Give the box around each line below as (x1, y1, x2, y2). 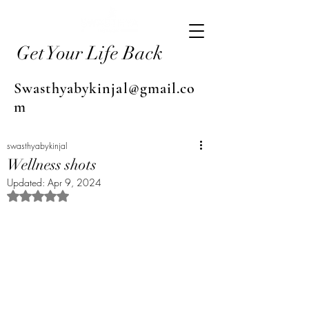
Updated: (7, 176, 48, 189)
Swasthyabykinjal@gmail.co (14, 79, 196, 97)
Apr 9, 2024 (48, 176, 101, 189)
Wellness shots (7, 155, 97, 174)
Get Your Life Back (17, 42, 163, 65)
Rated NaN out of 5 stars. (37, 189, 147, 201)
